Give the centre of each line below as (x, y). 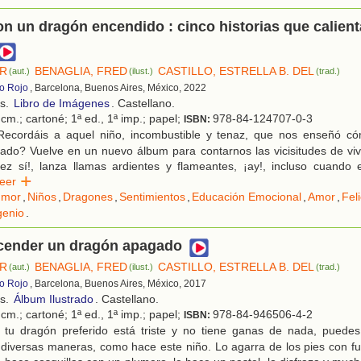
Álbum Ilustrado (54, 299)
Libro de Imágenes (62, 104)
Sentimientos (152, 197)
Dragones (88, 197)
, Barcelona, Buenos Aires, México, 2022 (118, 88)
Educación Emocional (247, 197)
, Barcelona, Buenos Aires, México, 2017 (118, 284)
